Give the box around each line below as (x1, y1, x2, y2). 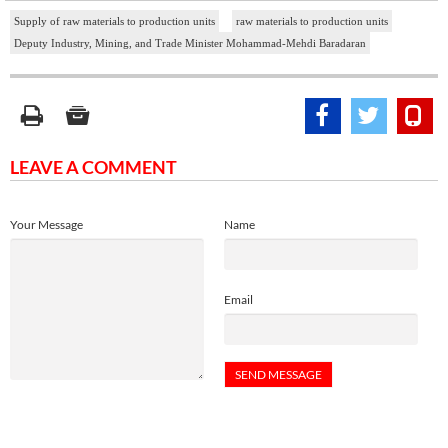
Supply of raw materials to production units (14, 15, 215, 28)
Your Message (10, 217, 83, 233)
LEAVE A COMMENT (10, 156, 177, 179)
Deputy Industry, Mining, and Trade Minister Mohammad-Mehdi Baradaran (14, 37, 366, 50)
